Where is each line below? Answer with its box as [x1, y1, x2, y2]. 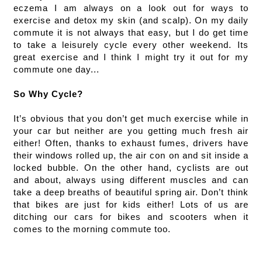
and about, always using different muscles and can [13, 175, 249, 185]
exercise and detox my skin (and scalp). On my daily [13, 15, 249, 25]
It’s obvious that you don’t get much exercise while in [13, 113, 249, 123]
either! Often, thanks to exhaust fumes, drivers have [13, 138, 249, 148]
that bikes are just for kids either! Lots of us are [13, 199, 249, 209]
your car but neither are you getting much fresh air [13, 126, 249, 136]
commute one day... [13, 64, 100, 74]
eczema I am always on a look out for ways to [13, 3, 249, 13]
